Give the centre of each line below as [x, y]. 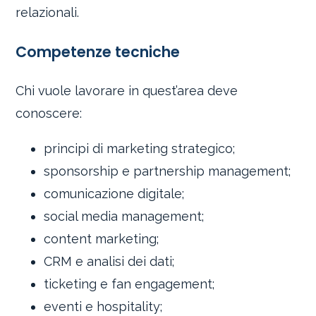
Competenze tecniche [98, 51]
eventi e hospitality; [103, 307]
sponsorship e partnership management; [168, 171]
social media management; [124, 217]
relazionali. [48, 13]
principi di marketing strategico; [140, 149]
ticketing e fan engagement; [129, 284]
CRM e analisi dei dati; [109, 262]
